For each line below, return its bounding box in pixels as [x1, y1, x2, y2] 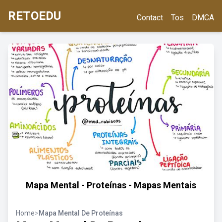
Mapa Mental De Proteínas [39, 209, 123, 217]
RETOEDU [8, 9, 61, 23]
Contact [137, 13, 163, 22]
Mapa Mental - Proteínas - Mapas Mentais [26, 180, 196, 190]
